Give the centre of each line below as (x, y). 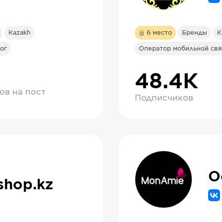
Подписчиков (164, 98)
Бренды (194, 33)
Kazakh (20, 33)
